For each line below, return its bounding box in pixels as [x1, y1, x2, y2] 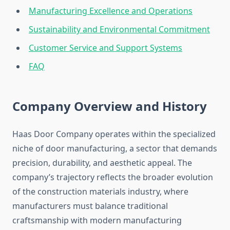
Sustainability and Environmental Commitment [29, 24, 210, 35]
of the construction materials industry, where [12, 186, 188, 198]
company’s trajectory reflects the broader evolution [12, 171, 213, 183]
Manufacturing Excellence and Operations [29, 5, 193, 17]
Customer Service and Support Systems [29, 42, 182, 54]
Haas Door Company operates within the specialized [12, 128, 216, 140]
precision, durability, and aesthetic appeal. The [12, 157, 192, 169]
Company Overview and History [12, 98, 207, 115]
